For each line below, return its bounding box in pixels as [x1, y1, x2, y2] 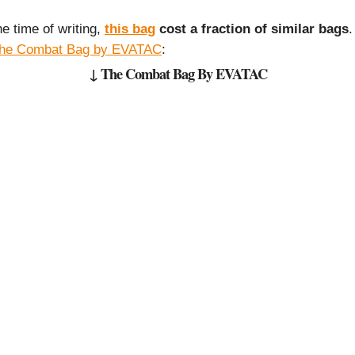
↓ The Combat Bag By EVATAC [88, 63, 267, 85]
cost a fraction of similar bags [155, 21, 349, 37]
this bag [105, 21, 155, 37]
